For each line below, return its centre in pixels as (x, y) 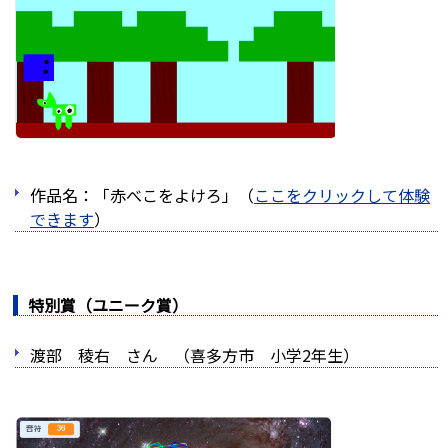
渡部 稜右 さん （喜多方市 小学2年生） (194, 355)
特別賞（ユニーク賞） (108, 305)
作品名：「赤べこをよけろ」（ (142, 195)
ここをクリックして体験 (342, 195)
